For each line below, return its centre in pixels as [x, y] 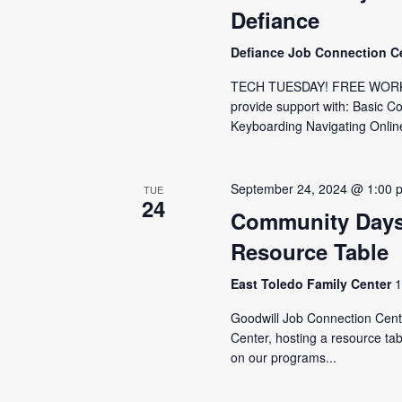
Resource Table [310, 251]
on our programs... [284, 357]
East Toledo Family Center [313, 284]
